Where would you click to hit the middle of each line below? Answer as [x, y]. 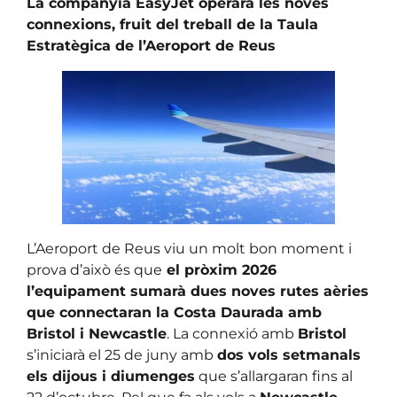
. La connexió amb [232, 334]
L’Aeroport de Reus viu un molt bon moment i [189, 249]
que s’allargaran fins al [274, 377]
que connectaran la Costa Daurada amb [174, 313]
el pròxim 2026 [219, 270]
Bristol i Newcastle [97, 334]
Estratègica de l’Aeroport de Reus [151, 46]
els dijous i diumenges [111, 377]
